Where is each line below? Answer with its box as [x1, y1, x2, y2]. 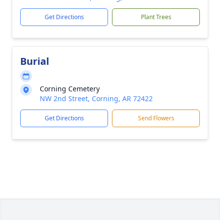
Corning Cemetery [40, 84, 100, 93]
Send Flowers [137, 114, 174, 122]
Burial [20, 55, 49, 68]
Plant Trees [140, 13, 171, 21]
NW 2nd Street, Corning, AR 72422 [40, 94, 153, 103]
